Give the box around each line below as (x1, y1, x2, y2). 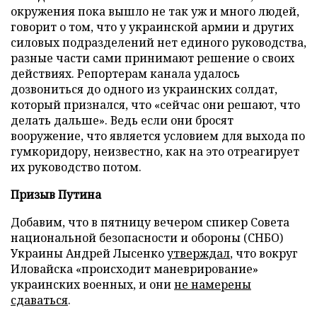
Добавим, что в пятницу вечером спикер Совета (11, 214, 289, 230)
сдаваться (11, 292, 68, 308)
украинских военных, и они (11, 277, 174, 292)
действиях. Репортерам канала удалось (11, 66, 240, 81)
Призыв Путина (11, 187, 101, 202)
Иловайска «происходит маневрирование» (11, 261, 258, 277)
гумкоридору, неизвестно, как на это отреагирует (11, 144, 299, 159)
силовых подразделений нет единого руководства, (11, 35, 306, 50)
